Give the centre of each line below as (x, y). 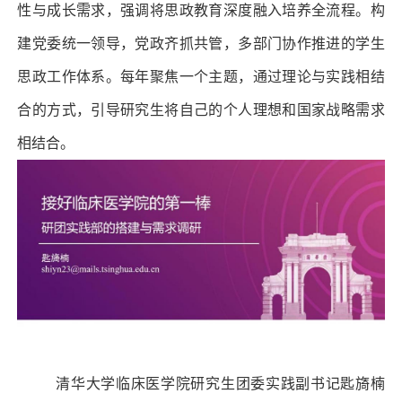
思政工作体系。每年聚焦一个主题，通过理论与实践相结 (201, 76)
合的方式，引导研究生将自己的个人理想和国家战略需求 (201, 109)
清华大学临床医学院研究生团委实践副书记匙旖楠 (220, 384)
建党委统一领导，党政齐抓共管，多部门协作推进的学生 (201, 43)
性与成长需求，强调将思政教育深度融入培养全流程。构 (201, 10)
